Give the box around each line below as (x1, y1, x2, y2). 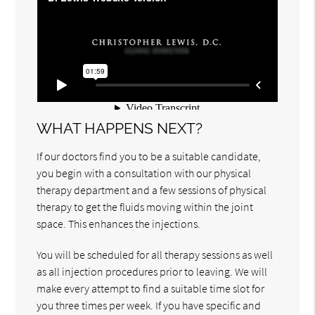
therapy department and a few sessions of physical (37, 183, 267, 198)
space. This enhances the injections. (37, 217, 201, 231)
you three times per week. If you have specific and (37, 298, 262, 313)
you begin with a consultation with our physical (37, 166, 252, 181)
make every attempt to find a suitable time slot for (37, 281, 265, 296)
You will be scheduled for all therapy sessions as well (37, 247, 274, 262)
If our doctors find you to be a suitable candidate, (37, 149, 262, 164)
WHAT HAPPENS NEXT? (37, 120, 203, 138)
